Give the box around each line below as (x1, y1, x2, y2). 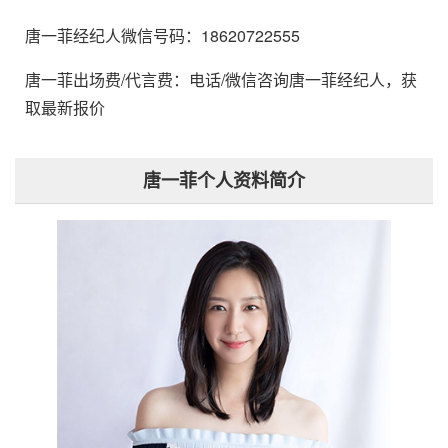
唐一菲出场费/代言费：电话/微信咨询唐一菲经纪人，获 (25, 68, 417, 92)
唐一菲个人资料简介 (143, 167, 305, 194)
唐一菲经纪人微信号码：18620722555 (25, 24, 300, 48)
